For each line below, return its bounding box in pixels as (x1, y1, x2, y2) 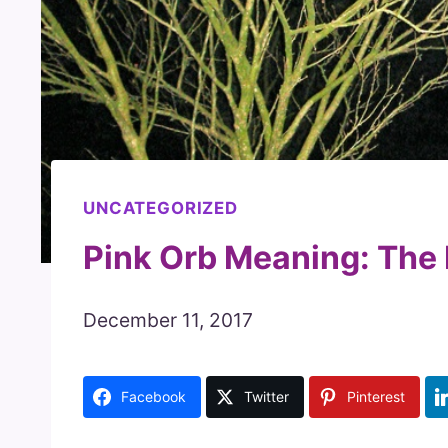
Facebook (121, 387, 186, 405)
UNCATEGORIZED (83, 198, 238, 219)
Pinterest (347, 387, 405, 405)
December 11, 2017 (83, 307, 253, 332)
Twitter (244, 387, 289, 405)
